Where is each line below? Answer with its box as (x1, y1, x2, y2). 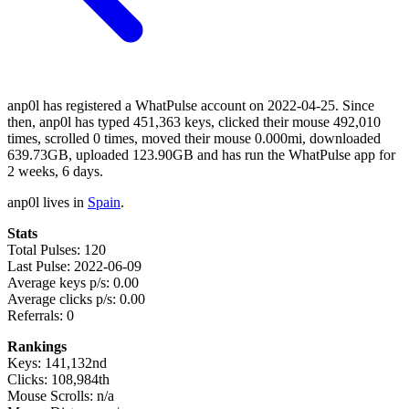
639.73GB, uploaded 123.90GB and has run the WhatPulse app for (7, 146, 395, 163)
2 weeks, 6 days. (7, 163, 103, 179)
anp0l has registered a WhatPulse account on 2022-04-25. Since (7, 97, 374, 113)
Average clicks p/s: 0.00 (7, 290, 145, 307)
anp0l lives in (7, 194, 88, 210)
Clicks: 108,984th (7, 371, 110, 387)
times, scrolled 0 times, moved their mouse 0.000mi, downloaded (7, 130, 381, 146)
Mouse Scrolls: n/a (7, 387, 114, 404)
